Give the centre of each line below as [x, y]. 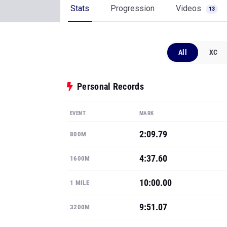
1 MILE [80, 183]
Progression [133, 8]
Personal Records [110, 86]
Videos [190, 8]
